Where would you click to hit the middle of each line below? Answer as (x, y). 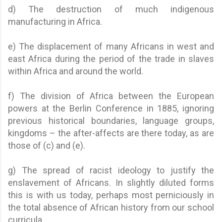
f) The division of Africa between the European (111, 96)
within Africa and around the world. (76, 71)
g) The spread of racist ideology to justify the (111, 170)
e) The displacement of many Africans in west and (111, 46)
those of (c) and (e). (47, 145)
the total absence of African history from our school (111, 207)
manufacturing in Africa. (55, 21)
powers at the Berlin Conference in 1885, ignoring (111, 108)
